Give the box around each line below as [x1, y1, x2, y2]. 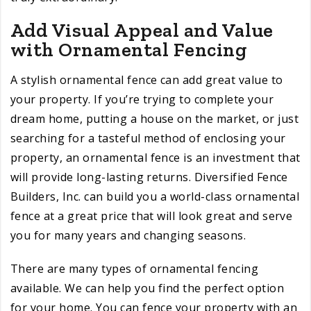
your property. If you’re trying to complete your [10, 91, 274, 107]
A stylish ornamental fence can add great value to [10, 72, 283, 87]
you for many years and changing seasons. [10, 227, 246, 243]
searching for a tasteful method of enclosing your [10, 130, 286, 146]
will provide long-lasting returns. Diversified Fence [10, 169, 288, 185]
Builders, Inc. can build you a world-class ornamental [10, 188, 300, 204]
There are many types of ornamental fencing [10, 260, 259, 276]
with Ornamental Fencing [10, 37, 247, 61]
